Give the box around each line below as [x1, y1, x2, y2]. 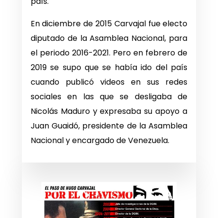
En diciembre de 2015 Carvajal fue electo [30, 18, 188, 30]
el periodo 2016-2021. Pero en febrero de [30, 47, 188, 59]
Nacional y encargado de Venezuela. [30, 135, 169, 146]
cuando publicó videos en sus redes [30, 76, 188, 88]
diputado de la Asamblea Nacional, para [30, 33, 188, 44]
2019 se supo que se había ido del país [30, 62, 188, 73]
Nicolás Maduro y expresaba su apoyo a [30, 106, 188, 117]
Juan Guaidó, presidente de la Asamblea [30, 120, 188, 132]
